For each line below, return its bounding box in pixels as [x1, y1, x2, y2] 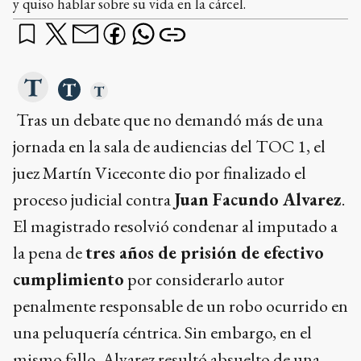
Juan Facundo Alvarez [174, 188, 342, 212]
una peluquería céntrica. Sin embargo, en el [13, 321, 312, 345]
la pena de [13, 241, 85, 265]
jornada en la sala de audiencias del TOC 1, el [13, 135, 326, 159]
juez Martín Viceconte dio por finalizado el [13, 161, 306, 185]
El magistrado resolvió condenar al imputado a [13, 214, 338, 239]
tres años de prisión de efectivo [85, 241, 324, 265]
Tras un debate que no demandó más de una [13, 108, 323, 132]
